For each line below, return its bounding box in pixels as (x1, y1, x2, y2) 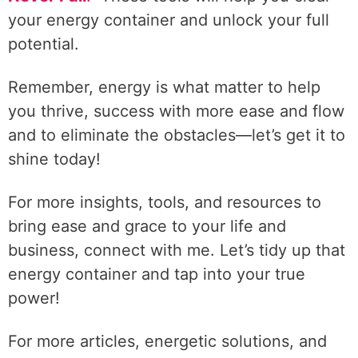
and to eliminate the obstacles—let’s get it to (8, 125, 345, 145)
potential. (8, 34, 79, 54)
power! (8, 288, 60, 308)
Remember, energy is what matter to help (8, 78, 320, 97)
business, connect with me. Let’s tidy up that (8, 241, 345, 260)
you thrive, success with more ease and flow (8, 101, 344, 121)
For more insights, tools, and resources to (8, 193, 321, 212)
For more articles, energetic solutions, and (8, 332, 327, 351)
